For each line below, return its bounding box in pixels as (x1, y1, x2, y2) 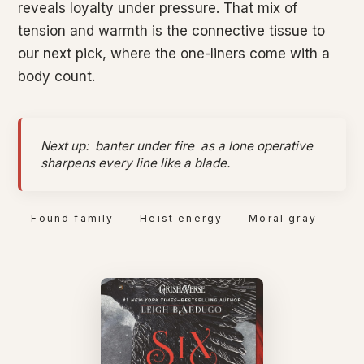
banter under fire (95, 137, 195, 154)
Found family (31, 212, 115, 225)
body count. (18, 67, 96, 84)
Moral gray (249, 212, 317, 225)
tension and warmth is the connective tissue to (18, 22, 326, 39)
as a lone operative (197, 137, 314, 154)
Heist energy (140, 212, 223, 225)
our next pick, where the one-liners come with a (18, 45, 331, 62)
